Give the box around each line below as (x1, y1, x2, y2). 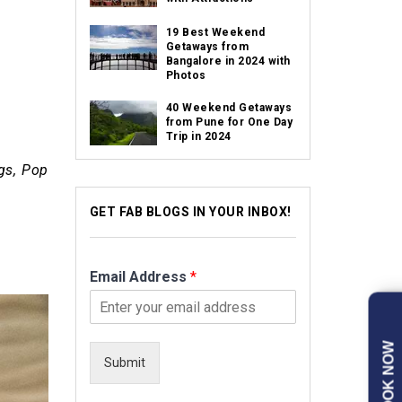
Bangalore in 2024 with (165, 55, 291, 67)
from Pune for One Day (165, 116, 293, 128)
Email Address (89, 268, 190, 285)
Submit (103, 355, 145, 370)
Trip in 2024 (165, 130, 232, 143)
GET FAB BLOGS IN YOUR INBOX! (89, 205, 292, 219)
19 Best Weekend (165, 26, 265, 39)
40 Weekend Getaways (165, 101, 292, 114)
